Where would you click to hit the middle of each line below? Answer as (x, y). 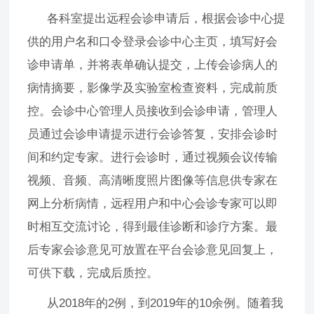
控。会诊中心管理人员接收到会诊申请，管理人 (153, 111)
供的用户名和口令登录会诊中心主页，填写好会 (153, 42)
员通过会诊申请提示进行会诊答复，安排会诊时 (153, 135)
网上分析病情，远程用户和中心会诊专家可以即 (153, 204)
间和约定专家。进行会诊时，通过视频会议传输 (153, 158)
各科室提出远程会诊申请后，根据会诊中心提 (166, 19)
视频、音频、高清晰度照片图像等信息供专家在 (153, 181)
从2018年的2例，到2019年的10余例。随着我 (165, 303)
